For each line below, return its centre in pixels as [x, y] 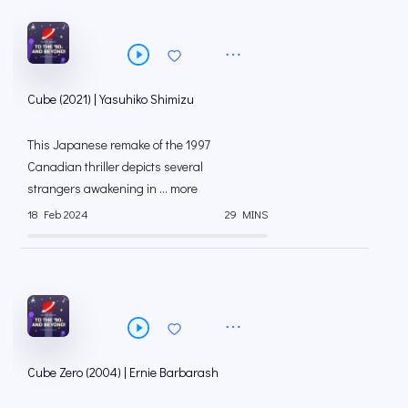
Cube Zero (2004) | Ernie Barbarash [123, 372]
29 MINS [246, 214]
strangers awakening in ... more [112, 189]
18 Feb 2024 [58, 214]
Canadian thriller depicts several [115, 167]
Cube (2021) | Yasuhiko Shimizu [111, 99]
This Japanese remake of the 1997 [119, 145]
